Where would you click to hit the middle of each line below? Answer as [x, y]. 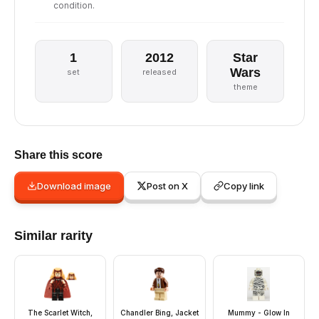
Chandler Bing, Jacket [159, 313]
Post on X [167, 186]
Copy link [244, 186]
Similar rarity [53, 236]
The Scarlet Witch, [61, 313]
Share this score [58, 155]
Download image [74, 186]
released [159, 72]
